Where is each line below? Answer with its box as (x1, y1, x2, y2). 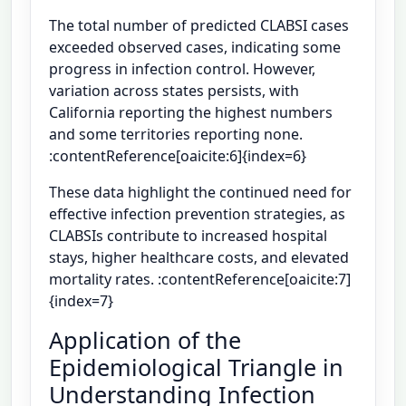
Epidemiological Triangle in (49, 352, 343, 383)
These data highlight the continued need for (49, 182, 352, 203)
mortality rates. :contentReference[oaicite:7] (49, 269, 351, 290)
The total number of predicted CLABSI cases (49, 15, 349, 36)
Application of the (49, 324, 241, 356)
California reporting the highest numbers (49, 102, 333, 123)
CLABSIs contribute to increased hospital (49, 226, 327, 246)
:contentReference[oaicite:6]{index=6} (49, 146, 306, 167)
